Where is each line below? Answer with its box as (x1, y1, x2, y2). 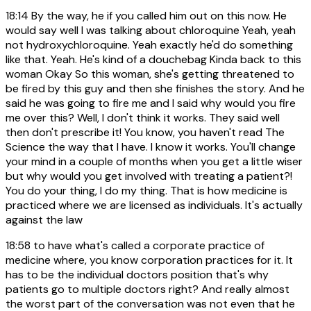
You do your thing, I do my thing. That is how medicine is (6, 183, 287, 198)
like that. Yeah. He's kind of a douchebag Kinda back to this (6, 51, 301, 67)
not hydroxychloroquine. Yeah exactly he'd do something (6, 37, 293, 52)
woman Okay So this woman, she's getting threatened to (6, 66, 294, 81)
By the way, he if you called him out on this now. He (28, 8, 287, 23)
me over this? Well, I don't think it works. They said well (6, 110, 280, 125)
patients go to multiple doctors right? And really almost (6, 281, 289, 296)
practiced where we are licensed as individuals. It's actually (6, 197, 303, 212)
